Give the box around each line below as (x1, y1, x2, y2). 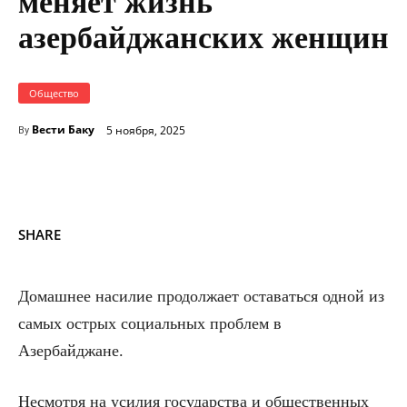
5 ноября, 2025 (106, 122, 185, 138)
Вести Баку (32, 122, 94, 138)
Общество (29, 86, 79, 101)
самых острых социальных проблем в (18, 314, 282, 333)
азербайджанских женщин (18, 21, 389, 55)
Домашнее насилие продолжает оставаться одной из (18, 287, 384, 306)
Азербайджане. (18, 342, 124, 361)
